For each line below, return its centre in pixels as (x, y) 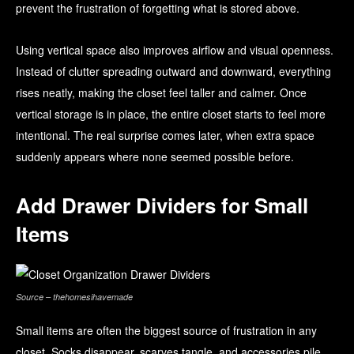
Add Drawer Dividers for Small (162, 205)
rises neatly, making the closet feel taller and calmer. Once (161, 93)
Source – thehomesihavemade (74, 297)
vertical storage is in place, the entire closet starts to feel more (171, 114)
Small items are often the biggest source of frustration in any (166, 331)
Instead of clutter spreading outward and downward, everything (173, 72)
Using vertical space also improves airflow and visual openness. (175, 50)
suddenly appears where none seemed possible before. (155, 157)
